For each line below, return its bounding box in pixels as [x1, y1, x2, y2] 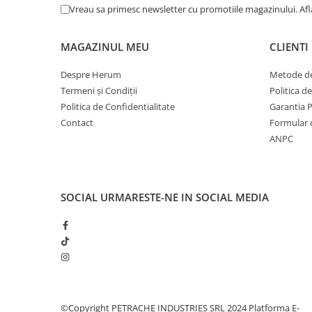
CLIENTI [270, 40, 309, 54]
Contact [61, 116, 93, 129]
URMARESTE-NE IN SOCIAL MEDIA [100, 190, 269, 204]
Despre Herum [61, 68, 121, 81]
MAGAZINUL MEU [61, 40, 149, 54]
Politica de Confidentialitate [61, 100, 175, 113]
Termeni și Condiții [61, 84, 137, 97]
